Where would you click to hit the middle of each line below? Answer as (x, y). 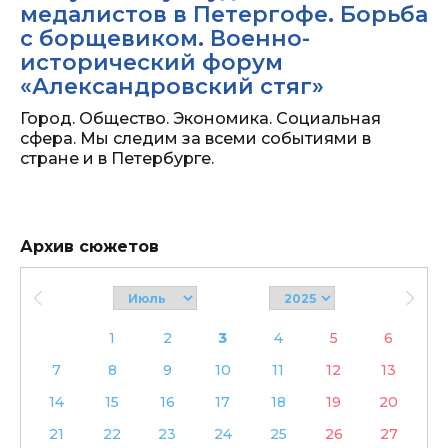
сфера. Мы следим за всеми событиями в (195, 139)
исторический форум (151, 63)
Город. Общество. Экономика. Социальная (200, 119)
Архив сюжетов (89, 247)
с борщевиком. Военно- (165, 39)
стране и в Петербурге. (117, 159)
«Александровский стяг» (172, 87)
